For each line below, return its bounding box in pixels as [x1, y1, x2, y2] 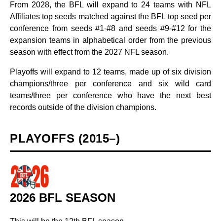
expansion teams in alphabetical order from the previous [10, 36, 211, 44]
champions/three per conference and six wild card [10, 79, 211, 88]
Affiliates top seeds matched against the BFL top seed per [10, 12, 211, 21]
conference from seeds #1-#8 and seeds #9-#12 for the [10, 24, 211, 33]
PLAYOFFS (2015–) [10, 132, 120, 145]
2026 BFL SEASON [10, 191, 115, 204]
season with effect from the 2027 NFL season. [10, 48, 169, 56]
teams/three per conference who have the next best [10, 91, 211, 100]
